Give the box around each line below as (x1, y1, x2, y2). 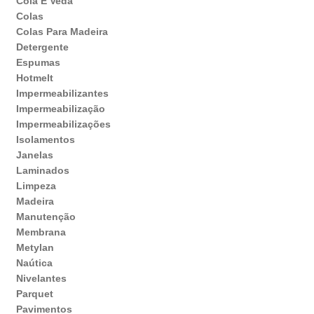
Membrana (15, 226, 66, 238)
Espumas (15, 57, 60, 69)
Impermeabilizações (15, 118, 111, 130)
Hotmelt (15, 72, 53, 84)
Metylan (15, 242, 54, 254)
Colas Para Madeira (15, 26, 108, 38)
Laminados (15, 165, 69, 177)
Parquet (15, 288, 53, 300)
